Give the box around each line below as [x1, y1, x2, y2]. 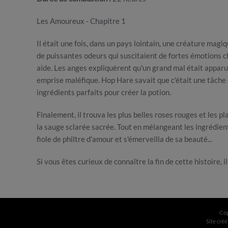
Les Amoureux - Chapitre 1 [37, 16, 126, 25]
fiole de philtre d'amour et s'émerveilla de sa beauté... [37, 134, 212, 144]
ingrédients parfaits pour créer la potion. [37, 88, 171, 97]
